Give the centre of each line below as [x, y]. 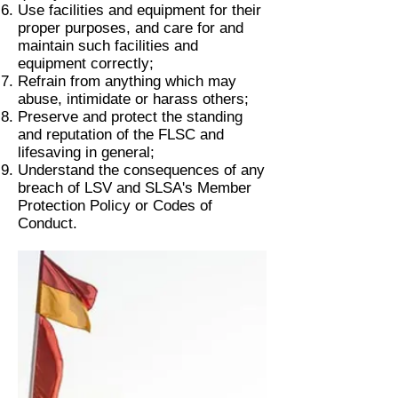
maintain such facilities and [108, 46]
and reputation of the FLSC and [121, 135]
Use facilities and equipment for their [139, 10]
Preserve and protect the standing [130, 117]
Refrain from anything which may [127, 81]
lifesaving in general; [86, 152]
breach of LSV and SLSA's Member [135, 188]
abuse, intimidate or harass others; [133, 99]
